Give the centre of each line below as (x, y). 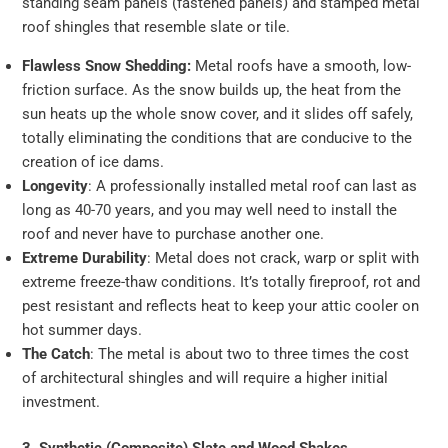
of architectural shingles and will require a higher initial (205, 377)
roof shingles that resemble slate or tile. (156, 27)
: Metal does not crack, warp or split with (283, 257)
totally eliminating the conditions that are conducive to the (217, 137)
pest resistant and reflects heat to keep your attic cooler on (221, 305)
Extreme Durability (85, 257)
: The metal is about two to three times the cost (250, 353)
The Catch (56, 353)
